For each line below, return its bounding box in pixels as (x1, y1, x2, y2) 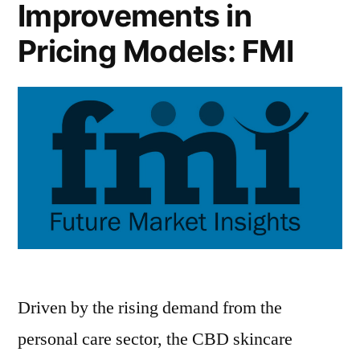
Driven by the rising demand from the (18, 297, 282, 319)
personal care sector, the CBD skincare (18, 328, 292, 350)
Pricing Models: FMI (18, 33, 293, 69)
